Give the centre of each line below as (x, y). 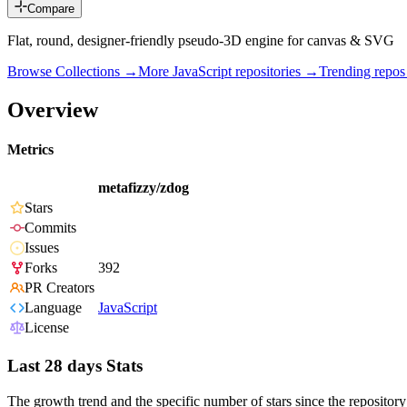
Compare (51, 9)
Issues (42, 248)
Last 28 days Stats (75, 366)
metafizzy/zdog (144, 188)
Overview (53, 109)
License (47, 328)
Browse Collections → (73, 72)
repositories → (275, 72)
